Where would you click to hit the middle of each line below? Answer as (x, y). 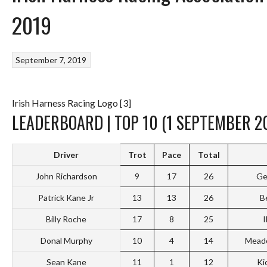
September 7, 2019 (51, 60)
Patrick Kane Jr (66, 197)
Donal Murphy (66, 240)
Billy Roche (66, 219)
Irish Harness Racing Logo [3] (72, 103)
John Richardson (66, 176)
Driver (66, 154)
